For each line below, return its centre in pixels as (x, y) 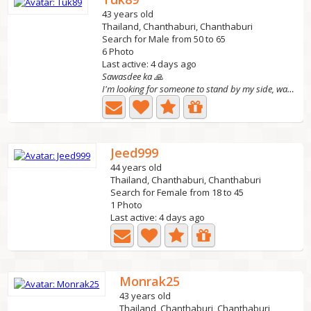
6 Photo (118, 51)
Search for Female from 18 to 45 (177, 192)
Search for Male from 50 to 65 (164, 39)
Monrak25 (150, 281)
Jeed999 (135, 153)
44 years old (136, 167)
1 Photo (127, 205)
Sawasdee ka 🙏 (133, 76)
